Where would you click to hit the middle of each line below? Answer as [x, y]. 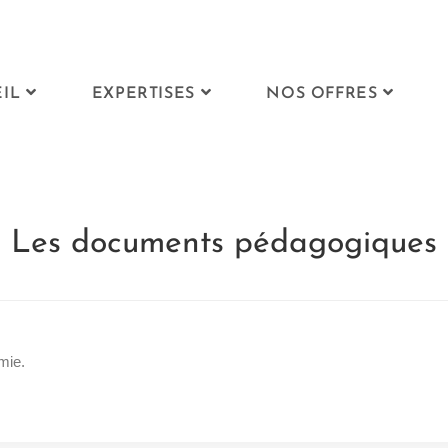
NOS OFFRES [322, 94]
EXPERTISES [143, 94]
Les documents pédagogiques [224, 244]
